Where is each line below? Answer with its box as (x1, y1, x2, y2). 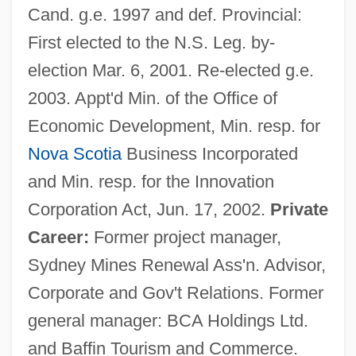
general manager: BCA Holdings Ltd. (27, 310, 308, 331)
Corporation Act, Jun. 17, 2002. (27, 199, 270, 219)
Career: (27, 226, 89, 247)
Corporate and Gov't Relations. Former (27, 282, 323, 303)
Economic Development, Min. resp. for (27, 115, 320, 136)
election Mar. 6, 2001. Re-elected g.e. (27, 60, 314, 80)
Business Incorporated (121, 143, 298, 164)
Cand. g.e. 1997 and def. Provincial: (27, 4, 302, 25)
